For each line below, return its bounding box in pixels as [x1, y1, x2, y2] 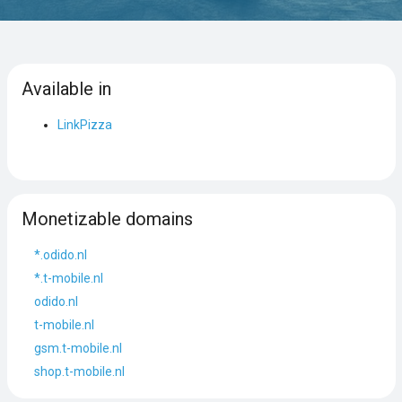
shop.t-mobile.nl [33, 363, 125, 379]
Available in [21, 77, 111, 100]
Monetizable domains [21, 207, 193, 230]
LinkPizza [57, 117, 112, 132]
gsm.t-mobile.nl [33, 340, 122, 355]
